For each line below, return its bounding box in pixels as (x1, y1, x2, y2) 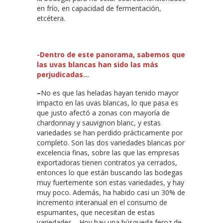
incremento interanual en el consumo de (37, 197, 167, 207)
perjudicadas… (37, 69, 89, 79)
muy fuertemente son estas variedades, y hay (37, 177, 184, 187)
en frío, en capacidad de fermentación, (37, 3, 161, 13)
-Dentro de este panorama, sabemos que (37, 49, 185, 59)
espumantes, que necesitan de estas (37, 207, 155, 217)
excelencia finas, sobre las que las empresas (37, 147, 180, 157)
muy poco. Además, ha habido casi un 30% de (37, 187, 185, 197)
